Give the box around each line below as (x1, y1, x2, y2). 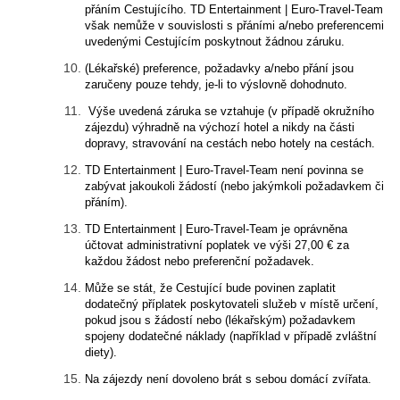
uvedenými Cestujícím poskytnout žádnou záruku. (85, 35, 345, 48)
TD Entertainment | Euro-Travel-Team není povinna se (85, 163, 363, 177)
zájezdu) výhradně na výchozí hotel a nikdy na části (85, 121, 354, 134)
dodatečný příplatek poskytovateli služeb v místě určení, (85, 297, 379, 311)
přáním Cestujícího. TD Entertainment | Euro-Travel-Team (85, 3, 383, 16)
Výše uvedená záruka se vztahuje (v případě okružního (85, 104, 374, 118)
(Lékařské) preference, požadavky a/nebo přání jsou (85, 62, 354, 75)
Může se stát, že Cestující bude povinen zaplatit (85, 281, 336, 295)
